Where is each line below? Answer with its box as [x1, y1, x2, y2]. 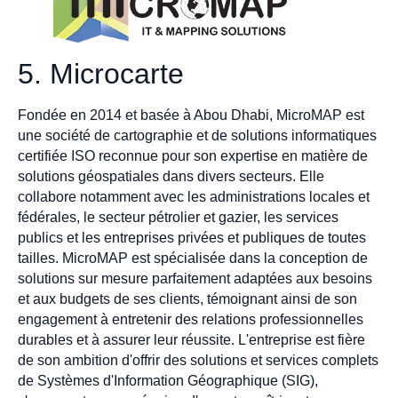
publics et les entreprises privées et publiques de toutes [18, 229, 366, 245]
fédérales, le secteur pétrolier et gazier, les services [18, 209, 338, 225]
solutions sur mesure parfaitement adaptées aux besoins [18, 270, 372, 286]
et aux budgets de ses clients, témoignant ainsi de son [18, 291, 357, 306]
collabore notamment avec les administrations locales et [18, 188, 370, 204]
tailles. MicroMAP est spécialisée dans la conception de [18, 250, 368, 266]
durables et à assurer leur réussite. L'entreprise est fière [18, 331, 365, 347]
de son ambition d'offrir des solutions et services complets [18, 352, 378, 368]
